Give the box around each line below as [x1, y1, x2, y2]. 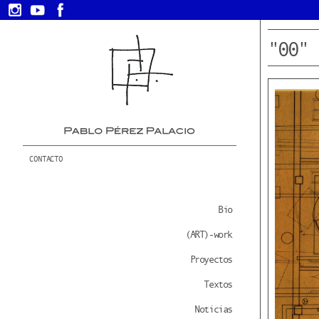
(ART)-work [185, 229, 232, 240]
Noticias [194, 303, 232, 315]
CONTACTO [29, 155, 63, 164]
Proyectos [189, 253, 232, 265]
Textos [204, 278, 232, 290]
